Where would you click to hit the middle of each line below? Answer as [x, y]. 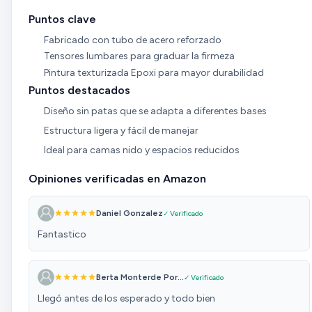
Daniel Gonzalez [130, 213]
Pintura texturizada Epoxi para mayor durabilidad [154, 72]
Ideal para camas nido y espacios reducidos [141, 150]
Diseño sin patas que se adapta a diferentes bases [155, 111]
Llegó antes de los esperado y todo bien [126, 299]
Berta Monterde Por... [140, 278]
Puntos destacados [79, 91]
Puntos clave [62, 19]
